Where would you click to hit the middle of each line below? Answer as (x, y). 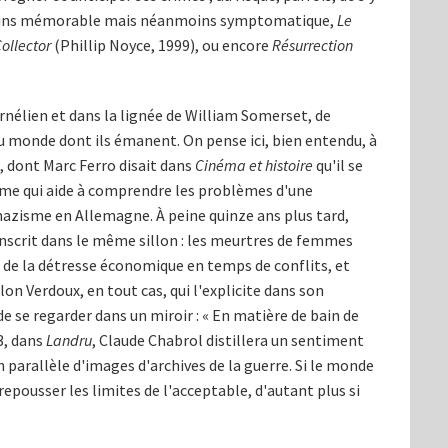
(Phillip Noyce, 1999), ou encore (161, 45)
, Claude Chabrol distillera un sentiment (228, 340)
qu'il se (338, 165)
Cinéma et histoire (254, 165)
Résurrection (312, 45)
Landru (69, 340)
